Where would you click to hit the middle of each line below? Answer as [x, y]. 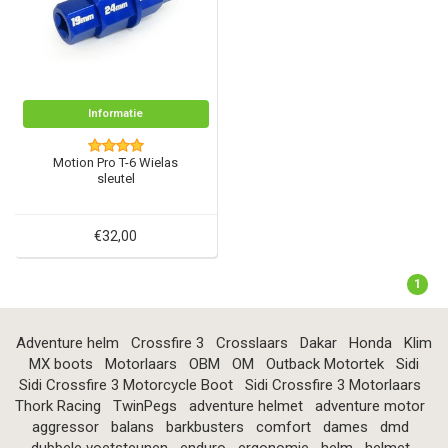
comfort [283, 427]
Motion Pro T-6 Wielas [116, 163]
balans [132, 427]
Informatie [116, 113]
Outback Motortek [325, 364]
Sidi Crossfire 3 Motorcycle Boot [126, 385]
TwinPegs [145, 406]
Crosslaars [252, 343]
